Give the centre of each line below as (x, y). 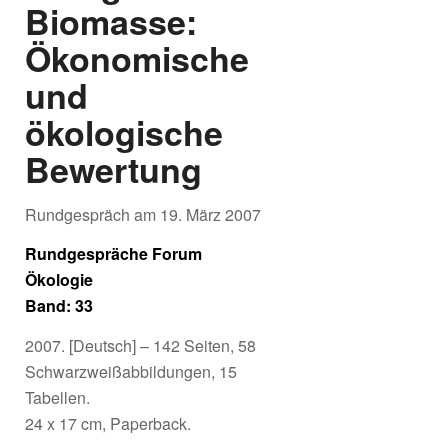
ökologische (124, 131)
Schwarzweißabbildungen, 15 (131, 371)
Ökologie (59, 280)
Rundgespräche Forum (113, 254)
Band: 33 (59, 306)
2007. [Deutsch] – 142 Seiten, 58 (140, 345)
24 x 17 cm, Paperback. (108, 423)
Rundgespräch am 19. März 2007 (143, 214)
